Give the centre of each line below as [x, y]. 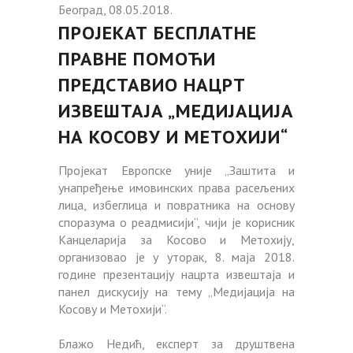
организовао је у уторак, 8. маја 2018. [176, 256]
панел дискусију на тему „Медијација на [176, 291]
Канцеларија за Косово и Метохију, [176, 239]
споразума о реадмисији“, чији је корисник [176, 222]
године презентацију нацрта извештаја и [176, 274]
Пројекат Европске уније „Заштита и [176, 170]
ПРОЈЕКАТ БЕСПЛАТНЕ [158, 32]
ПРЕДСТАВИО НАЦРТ [152, 84]
